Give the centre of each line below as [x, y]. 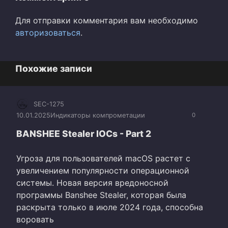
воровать [35, 220]
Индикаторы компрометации [98, 116]
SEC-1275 [49, 104]
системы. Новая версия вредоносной [92, 183]
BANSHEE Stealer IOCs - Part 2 [84, 134]
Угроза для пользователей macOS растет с [103, 159]
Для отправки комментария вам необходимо [107, 20]
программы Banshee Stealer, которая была [101, 195]
